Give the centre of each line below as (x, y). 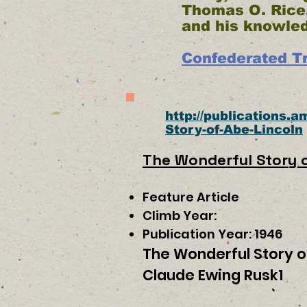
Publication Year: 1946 (212, 234)
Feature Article (191, 197)
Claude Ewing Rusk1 (213, 275)
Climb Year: (181, 216)
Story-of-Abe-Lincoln (234, 130)
